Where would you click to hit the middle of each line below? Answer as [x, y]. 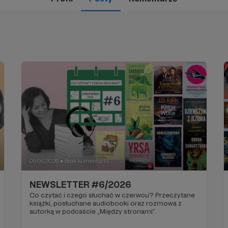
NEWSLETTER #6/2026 [81, 185]
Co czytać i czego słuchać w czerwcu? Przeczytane [93, 195]
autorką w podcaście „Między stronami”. [93, 211]
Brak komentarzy [87, 161]
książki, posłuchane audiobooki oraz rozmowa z [80, 203]
